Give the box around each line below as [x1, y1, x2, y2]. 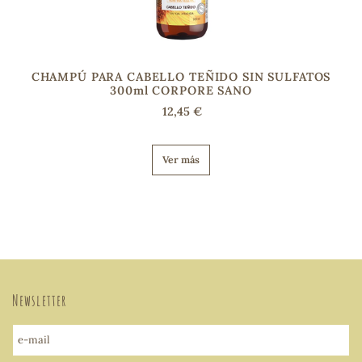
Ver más [162, 153, 200, 166]
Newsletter [12, 290, 68, 310]
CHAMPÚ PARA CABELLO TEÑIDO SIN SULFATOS [31, 69, 331, 84]
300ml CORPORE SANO [110, 82, 252, 98]
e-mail [18, 332, 51, 347]
